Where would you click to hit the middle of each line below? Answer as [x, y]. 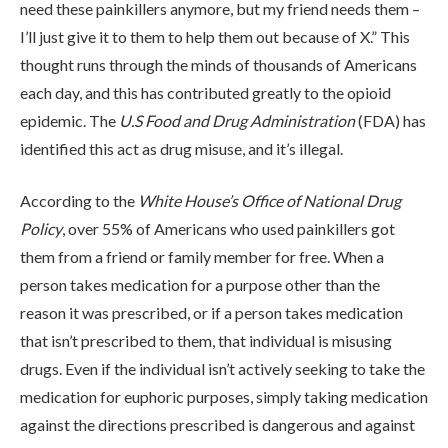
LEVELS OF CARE [224, 304]
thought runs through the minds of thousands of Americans [218, 64]
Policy [41, 228]
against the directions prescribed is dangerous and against [217, 424]
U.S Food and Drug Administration [237, 120]
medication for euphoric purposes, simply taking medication [224, 396]
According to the [79, 200]
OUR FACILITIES [224, 380]
